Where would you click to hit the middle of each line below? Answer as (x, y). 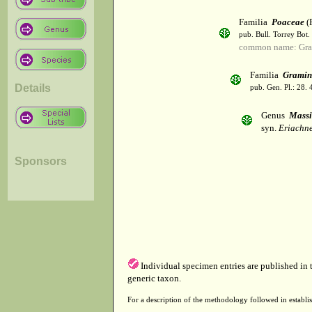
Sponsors (41, 161)
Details (33, 88)
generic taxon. (154, 278)
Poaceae (288, 22)
